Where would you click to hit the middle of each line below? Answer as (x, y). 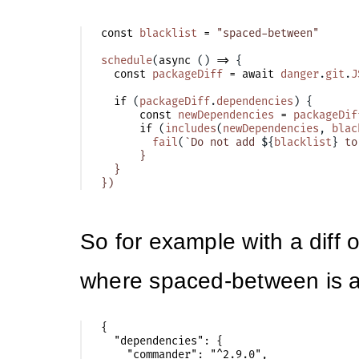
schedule (127, 61)
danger (300, 75)
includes (191, 129)
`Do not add (223, 143)
